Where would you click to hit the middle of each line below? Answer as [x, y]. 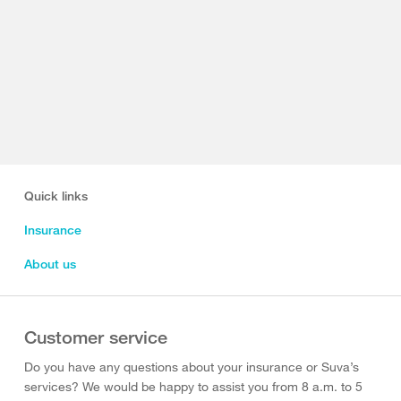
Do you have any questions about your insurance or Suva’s [192, 367]
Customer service [96, 337]
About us [50, 264]
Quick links [56, 196]
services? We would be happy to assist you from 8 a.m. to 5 [193, 387]
